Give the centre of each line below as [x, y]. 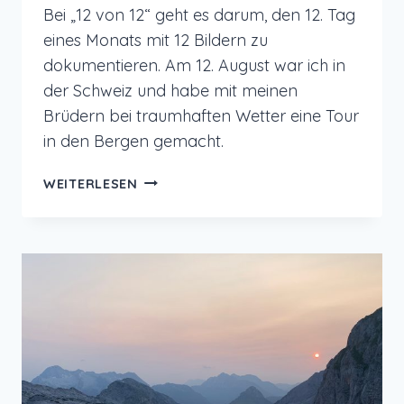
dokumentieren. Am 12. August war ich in [194, 65]
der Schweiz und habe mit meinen [170, 90]
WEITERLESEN [91, 184]
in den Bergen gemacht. [133, 141]
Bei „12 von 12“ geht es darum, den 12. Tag [199, 14]
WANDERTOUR [186, 324]
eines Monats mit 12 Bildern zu [156, 40]
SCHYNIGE [170, 386]
